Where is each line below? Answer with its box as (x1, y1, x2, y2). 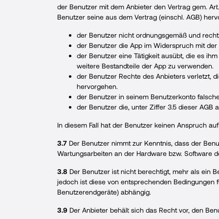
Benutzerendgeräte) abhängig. (57, 188, 151, 196)
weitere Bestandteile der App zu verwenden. (77, 62, 214, 70)
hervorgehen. (77, 82, 118, 90)
